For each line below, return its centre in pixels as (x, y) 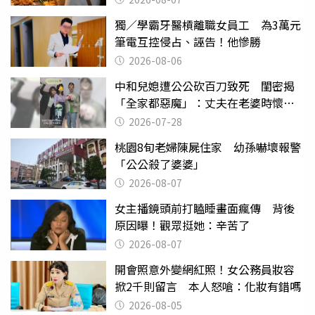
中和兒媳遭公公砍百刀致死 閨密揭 (205, 85)
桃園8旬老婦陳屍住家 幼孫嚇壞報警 (208, 147)
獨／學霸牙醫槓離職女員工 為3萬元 (208, 24)
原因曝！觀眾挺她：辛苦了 (182, 225)
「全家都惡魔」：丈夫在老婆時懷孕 (205, 102)
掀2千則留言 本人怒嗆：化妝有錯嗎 (208, 286)
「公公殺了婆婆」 (160, 163)
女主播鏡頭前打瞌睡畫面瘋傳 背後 (205, 208)
